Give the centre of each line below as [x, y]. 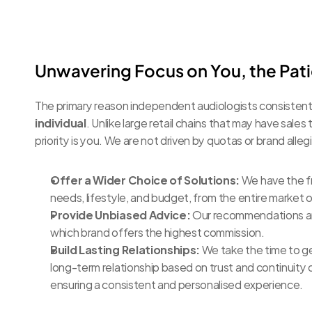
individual [61, 122]
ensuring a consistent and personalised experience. [177, 284]
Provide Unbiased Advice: [120, 214]
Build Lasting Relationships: [125, 249]
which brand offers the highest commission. [157, 232]
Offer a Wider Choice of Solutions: [145, 179]
